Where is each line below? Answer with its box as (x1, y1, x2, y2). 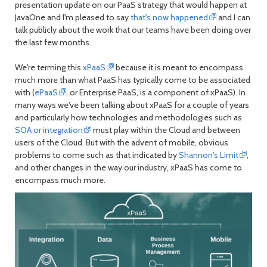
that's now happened (131, 11, 208, 23)
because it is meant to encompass (114, 61, 244, 73)
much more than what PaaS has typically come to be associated (15, 74, 250, 85)
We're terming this (15, 61, 83, 73)
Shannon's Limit (179, 149, 238, 160)
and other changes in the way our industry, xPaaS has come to (15, 162, 242, 173)
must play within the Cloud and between (91, 124, 241, 135)
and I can (216, 11, 251, 23)
